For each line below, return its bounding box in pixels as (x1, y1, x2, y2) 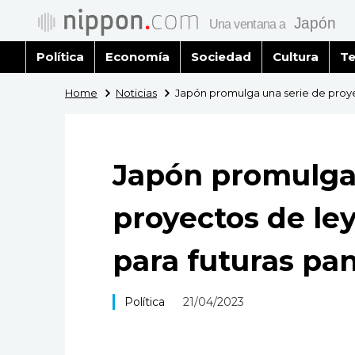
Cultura (272, 49, 319, 64)
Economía (105, 49, 170, 64)
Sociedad (190, 49, 251, 64)
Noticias (115, 86, 157, 99)
